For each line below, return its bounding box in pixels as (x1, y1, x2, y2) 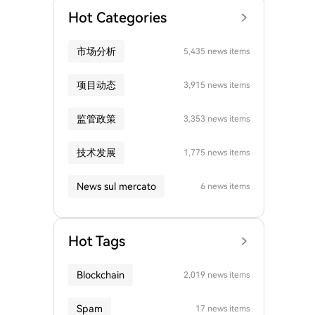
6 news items (200, 181, 250, 191)
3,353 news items (184, 114, 250, 124)
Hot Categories (68, 9, 167, 26)
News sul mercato (77, 181, 156, 192)
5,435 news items (184, 46, 250, 56)
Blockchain (77, 269, 124, 281)
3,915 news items (184, 80, 250, 90)
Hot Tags (68, 233, 125, 250)
